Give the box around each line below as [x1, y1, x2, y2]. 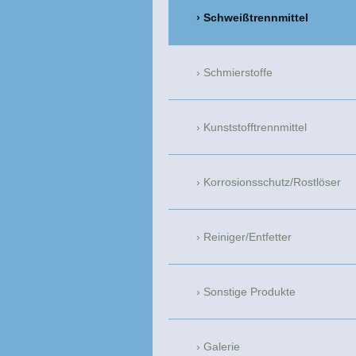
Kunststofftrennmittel [203, 121, 307, 134]
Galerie [203, 340, 240, 354]
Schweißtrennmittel [203, 11, 308, 25]
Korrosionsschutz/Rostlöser [203, 176, 341, 189]
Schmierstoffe [203, 66, 273, 79]
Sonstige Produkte [203, 285, 296, 299]
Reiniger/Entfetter [203, 230, 292, 244]
